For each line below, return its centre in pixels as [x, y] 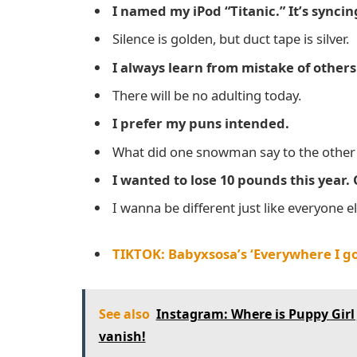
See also [124, 314]
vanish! [122, 336]
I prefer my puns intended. [201, 124]
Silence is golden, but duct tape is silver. [231, 39]
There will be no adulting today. [207, 96]
